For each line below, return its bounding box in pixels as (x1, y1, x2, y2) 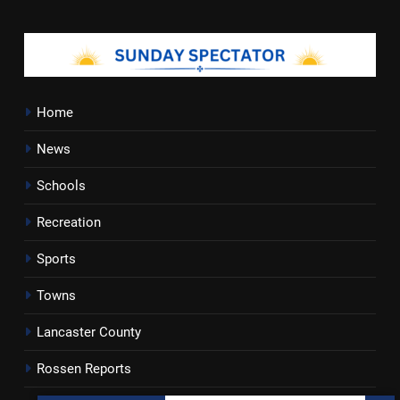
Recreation (37, 214, 101, 231)
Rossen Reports (37, 361, 131, 378)
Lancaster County (37, 324, 141, 341)
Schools (37, 178, 86, 195)
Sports (37, 251, 76, 268)
